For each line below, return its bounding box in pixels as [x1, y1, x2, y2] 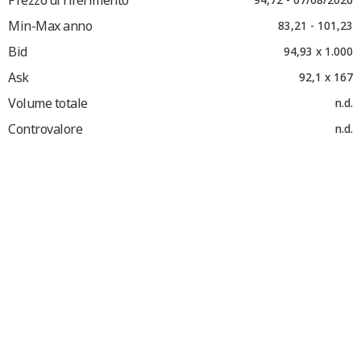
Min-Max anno [8, 16, 92, 35]
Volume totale [8, 93, 88, 112]
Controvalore [8, 119, 82, 138]
